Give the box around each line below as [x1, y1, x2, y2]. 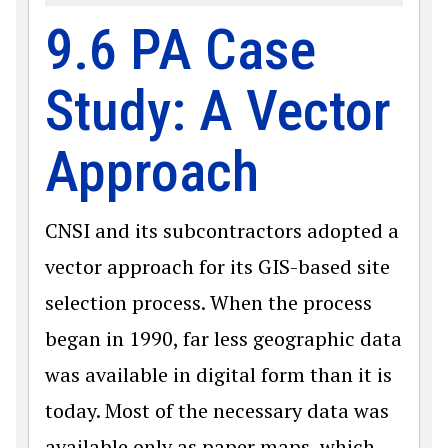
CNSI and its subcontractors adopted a [45, 217, 399, 244]
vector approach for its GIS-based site [45, 253, 390, 280]
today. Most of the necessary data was [45, 397, 389, 424]
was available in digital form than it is [45, 361, 392, 388]
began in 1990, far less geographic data [45, 325, 402, 352]
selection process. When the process [45, 289, 372, 316]
